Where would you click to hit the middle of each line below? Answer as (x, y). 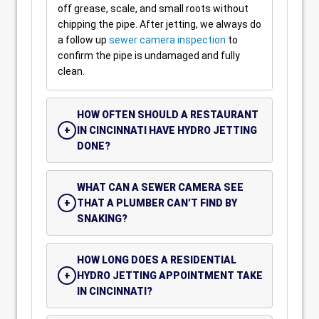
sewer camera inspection (167, 40)
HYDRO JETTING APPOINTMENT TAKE (170, 276)
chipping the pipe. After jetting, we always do (159, 24)
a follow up (83, 40)
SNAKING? (102, 219)
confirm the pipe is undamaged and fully (149, 56)
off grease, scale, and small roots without (153, 9)
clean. (71, 71)
